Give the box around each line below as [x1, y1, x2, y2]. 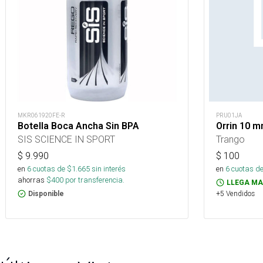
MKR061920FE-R [18, 112, 65, 119]
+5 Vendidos [216, 189, 255, 198]
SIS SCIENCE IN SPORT [18, 133, 115, 145]
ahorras [18, 175, 45, 185]
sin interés [92, 164, 126, 174]
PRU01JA [216, 112, 242, 119]
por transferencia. [63, 175, 124, 185]
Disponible [28, 190, 64, 198]
